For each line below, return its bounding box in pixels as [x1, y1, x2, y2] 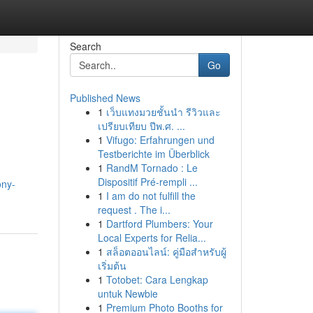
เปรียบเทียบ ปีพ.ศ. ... [97, 119, 185, 133]
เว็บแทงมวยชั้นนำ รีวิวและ [105, 105, 221, 119]
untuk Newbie [97, 286, 158, 300]
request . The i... [97, 203, 170, 217]
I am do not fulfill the [105, 189, 196, 203]
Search [69, 39, 101, 53]
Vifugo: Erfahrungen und [105, 133, 214, 147]
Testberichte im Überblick [97, 147, 210, 161]
